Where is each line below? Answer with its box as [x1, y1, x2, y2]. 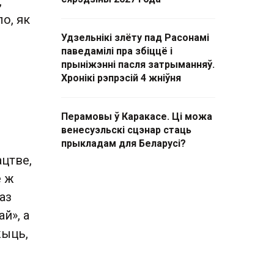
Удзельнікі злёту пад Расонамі [61, 32, 209, 43]
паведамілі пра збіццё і [61, 45, 172, 57]
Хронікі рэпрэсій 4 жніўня [61, 72, 181, 84]
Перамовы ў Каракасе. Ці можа [61, 111, 212, 122]
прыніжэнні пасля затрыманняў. [61, 59, 215, 70]
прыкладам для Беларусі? [61, 138, 186, 149]
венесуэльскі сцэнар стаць [61, 124, 191, 136]
